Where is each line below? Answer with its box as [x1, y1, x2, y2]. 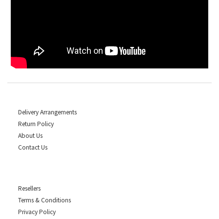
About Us [18, 131, 43, 140]
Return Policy [18, 119, 54, 128]
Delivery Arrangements [18, 108, 77, 116]
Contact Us [18, 143, 47, 152]
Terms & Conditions [18, 196, 71, 204]
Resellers [18, 184, 41, 193]
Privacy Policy [18, 207, 56, 216]
